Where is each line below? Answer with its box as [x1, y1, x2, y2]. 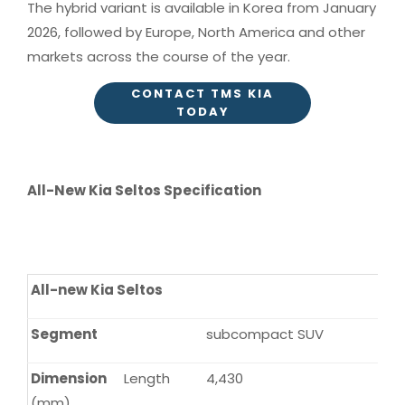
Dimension [31, 369, 107, 389]
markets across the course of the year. [27, 47, 290, 66]
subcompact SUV [206, 325, 324, 344]
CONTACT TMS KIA [131, 85, 274, 103]
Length [124, 369, 170, 389]
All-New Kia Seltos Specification [27, 181, 261, 201]
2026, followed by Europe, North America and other [27, 23, 365, 42]
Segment [31, 325, 98, 344]
